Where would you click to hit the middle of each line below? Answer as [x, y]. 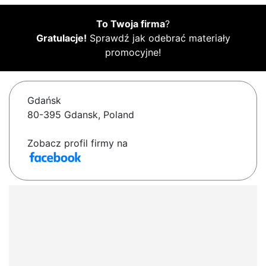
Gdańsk [44, 101]
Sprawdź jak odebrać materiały [158, 38]
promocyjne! [133, 53]
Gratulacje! [61, 38]
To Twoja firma [131, 24]
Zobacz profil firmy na [77, 143]
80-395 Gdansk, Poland [81, 115]
